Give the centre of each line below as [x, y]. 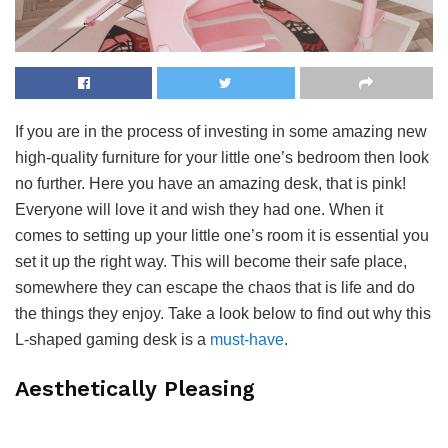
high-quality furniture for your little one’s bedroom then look [222, 157]
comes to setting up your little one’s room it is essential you [222, 235]
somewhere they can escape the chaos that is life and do [215, 287]
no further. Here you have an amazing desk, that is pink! [210, 183]
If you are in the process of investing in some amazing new [221, 131]
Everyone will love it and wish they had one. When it [199, 209]
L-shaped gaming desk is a [112, 339]
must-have [247, 339]
